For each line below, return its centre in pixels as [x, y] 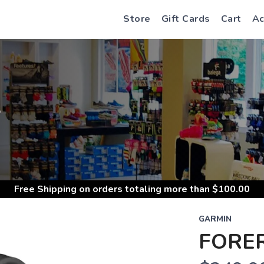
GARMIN [215, 219]
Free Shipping [45, 189]
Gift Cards [186, 19]
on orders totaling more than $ [147, 189]
